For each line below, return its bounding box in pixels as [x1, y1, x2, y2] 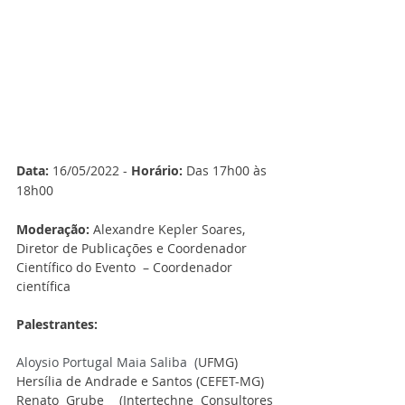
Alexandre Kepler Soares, [93, 221, 249, 238]
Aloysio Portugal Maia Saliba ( [16, 353, 198, 371]
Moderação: [16, 221, 93, 238]
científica [16, 278, 71, 295]
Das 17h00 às [183, 162, 270, 179]
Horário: [131, 162, 183, 179]
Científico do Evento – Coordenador [16, 259, 236, 276]
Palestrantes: [16, 316, 98, 333]
